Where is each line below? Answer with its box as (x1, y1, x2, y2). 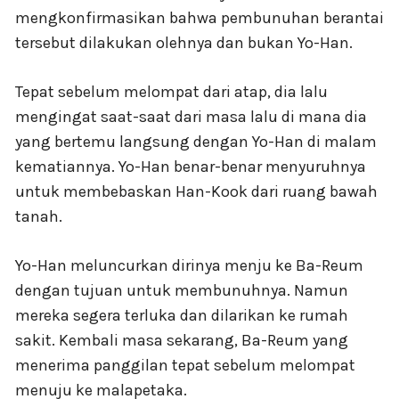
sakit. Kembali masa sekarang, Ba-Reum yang (15, 330, 348, 351)
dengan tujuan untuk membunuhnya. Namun (15, 281, 348, 301)
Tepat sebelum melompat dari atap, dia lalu (15, 82, 328, 102)
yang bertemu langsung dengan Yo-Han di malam (15, 132, 377, 152)
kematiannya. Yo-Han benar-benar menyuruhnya (15, 157, 366, 177)
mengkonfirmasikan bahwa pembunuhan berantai (15, 8, 384, 28)
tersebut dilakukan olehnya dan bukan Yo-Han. (15, 33, 353, 53)
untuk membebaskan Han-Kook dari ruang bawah (15, 182, 378, 202)
